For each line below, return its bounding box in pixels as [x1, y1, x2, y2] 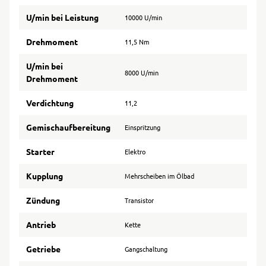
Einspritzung [125, 122, 160, 132]
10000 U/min [125, 12, 162, 23]
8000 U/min [125, 68, 159, 78]
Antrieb [26, 219, 56, 230]
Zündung [26, 195, 60, 206]
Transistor [125, 195, 154, 205]
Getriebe [26, 243, 61, 255]
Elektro [125, 147, 145, 157]
